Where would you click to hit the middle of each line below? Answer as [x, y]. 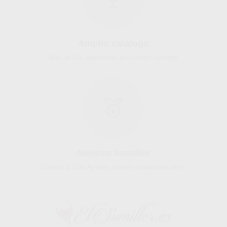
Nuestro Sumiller [113, 153]
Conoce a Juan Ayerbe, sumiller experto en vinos [113, 167]
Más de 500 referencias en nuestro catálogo [113, 57]
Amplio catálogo [113, 43]
